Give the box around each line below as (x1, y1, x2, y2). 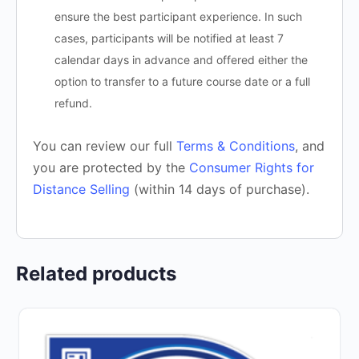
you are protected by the (33, 159, 189, 175)
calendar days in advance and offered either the (54, 52, 308, 67)
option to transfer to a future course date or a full (54, 74, 310, 88)
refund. (54, 95, 92, 110)
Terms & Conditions (176, 137, 295, 154)
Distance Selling (33, 180, 130, 197)
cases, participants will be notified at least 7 (54, 30, 284, 45)
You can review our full (33, 137, 176, 154)
